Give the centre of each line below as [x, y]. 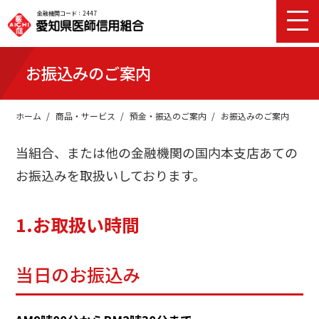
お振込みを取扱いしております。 [111, 175]
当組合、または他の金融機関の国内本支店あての [157, 152]
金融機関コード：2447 [67, 13]
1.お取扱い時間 [78, 224]
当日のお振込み [78, 274]
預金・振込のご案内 [168, 115]
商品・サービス [86, 115]
